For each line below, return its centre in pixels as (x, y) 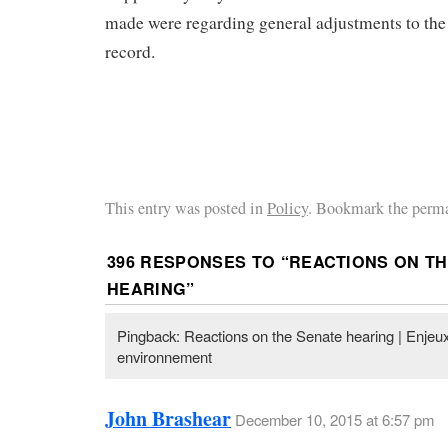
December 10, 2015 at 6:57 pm (334, 420)
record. (130, 51)
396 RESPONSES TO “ (198, 261)
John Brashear (168, 419)
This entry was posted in (186, 208)
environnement (164, 356)
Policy (287, 208)
